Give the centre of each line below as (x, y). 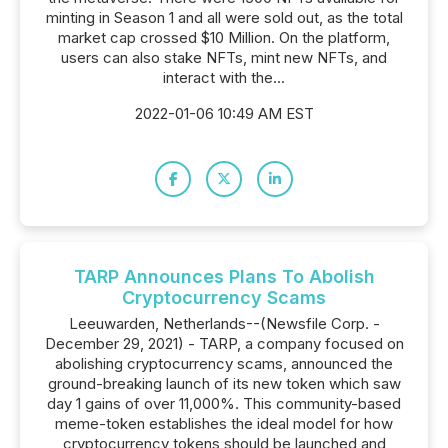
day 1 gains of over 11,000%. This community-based (224, 403)
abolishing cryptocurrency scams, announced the (224, 363)
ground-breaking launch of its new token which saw (224, 383)
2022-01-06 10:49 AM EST (224, 113)
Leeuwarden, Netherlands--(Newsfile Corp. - (224, 323)
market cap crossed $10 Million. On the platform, (224, 37)
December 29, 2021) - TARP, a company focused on (224, 343)
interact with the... (224, 77)
